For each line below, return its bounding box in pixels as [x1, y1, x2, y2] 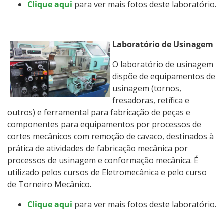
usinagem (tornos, [112, 82, 181, 94]
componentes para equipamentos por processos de [7, 118, 201, 130]
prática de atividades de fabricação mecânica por [7, 142, 188, 154]
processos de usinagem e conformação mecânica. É [7, 154, 198, 166]
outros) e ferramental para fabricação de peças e [7, 106, 190, 118]
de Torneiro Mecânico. [7, 178, 91, 190]
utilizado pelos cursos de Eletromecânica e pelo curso [7, 166, 207, 178]
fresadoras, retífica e [112, 94, 189, 106]
